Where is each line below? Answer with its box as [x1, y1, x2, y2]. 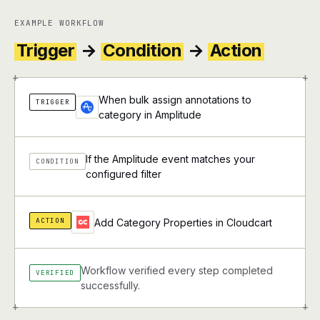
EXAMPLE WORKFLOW [14, 18, 105, 28]
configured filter [85, 168, 161, 180]
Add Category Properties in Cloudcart [94, 216, 272, 229]
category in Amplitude [99, 109, 202, 121]
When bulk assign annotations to [99, 94, 252, 106]
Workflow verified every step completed [81, 264, 274, 276]
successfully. [81, 279, 141, 291]
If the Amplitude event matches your [85, 153, 255, 165]
